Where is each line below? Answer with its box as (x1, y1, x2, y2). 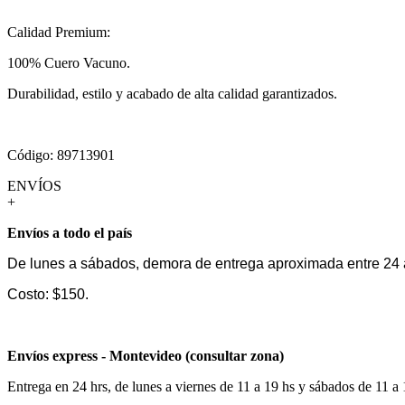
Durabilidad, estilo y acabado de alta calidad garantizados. (7, 85, 337, 101)
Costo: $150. (7, 286, 89, 302)
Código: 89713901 (7, 146, 115, 163)
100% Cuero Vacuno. (7, 54, 130, 71)
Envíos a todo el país (7, 224, 132, 240)
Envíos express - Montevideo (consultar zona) (7, 347, 284, 363)
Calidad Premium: (7, 24, 110, 40)
